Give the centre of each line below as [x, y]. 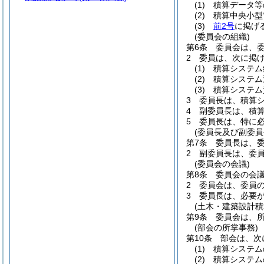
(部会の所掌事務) [226, 227]
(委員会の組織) [222, 37]
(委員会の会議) [222, 164]
